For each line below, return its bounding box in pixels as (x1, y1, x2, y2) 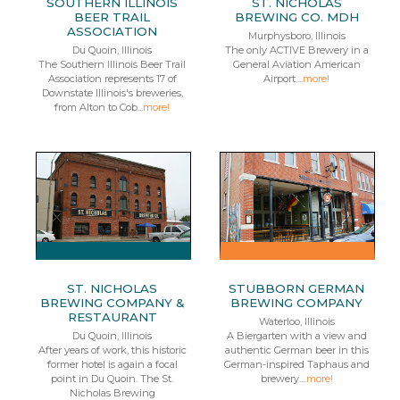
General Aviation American (232, 58, 361, 71)
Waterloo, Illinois (258, 315, 335, 328)
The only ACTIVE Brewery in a (224, 44, 369, 56)
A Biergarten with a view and (226, 329, 367, 342)
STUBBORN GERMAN (229, 281, 365, 296)
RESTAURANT (67, 310, 157, 324)
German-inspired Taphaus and (223, 358, 370, 371)
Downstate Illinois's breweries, (41, 87, 183, 99)
